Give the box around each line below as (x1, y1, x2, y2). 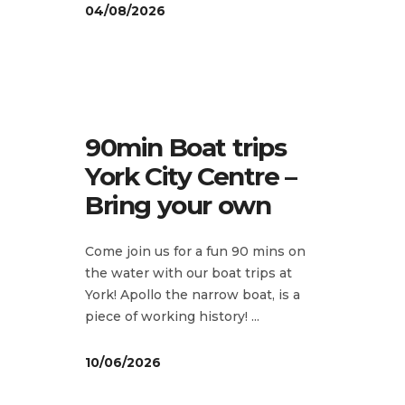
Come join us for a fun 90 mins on (85, 242, 306, 259)
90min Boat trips (85, 131, 287, 163)
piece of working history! (85, 307, 251, 325)
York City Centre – (85, 160, 297, 192)
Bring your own (85, 189, 271, 221)
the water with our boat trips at (85, 264, 292, 281)
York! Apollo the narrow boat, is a (85, 286, 300, 303)
